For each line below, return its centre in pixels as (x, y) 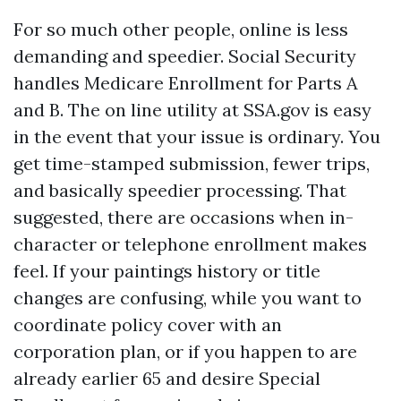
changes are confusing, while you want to (188, 298)
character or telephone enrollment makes (190, 244)
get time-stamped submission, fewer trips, (192, 163)
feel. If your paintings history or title (167, 271)
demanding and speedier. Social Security (185, 56)
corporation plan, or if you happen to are (185, 351)
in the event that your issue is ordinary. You (197, 137)
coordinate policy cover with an (148, 324)
